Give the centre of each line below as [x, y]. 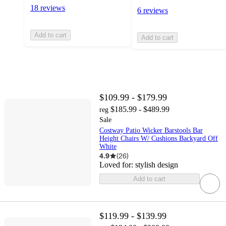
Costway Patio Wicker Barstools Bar [151, 130]
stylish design [156, 165]
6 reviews [153, 10]
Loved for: [117, 165]
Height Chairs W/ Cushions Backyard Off [158, 138]
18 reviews [48, 8]
